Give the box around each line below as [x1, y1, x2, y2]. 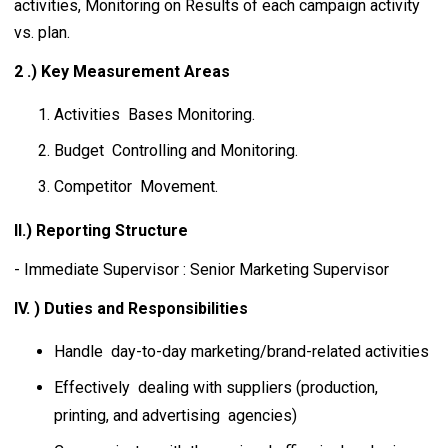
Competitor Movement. [54, 177, 218, 196]
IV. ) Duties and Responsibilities [14, 299, 248, 318]
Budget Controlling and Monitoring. [54, 141, 298, 160]
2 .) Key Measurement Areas [14, 62, 230, 81]
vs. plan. [14, 23, 74, 42]
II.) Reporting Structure [14, 221, 188, 240]
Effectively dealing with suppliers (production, [54, 378, 378, 397]
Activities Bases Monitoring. [54, 105, 255, 124]
